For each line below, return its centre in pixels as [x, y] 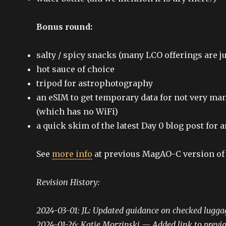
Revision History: [68, 182]
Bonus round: [64, 26]
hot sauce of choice [75, 69]
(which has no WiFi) [77, 111]
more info [72, 154]
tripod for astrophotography [95, 83]
